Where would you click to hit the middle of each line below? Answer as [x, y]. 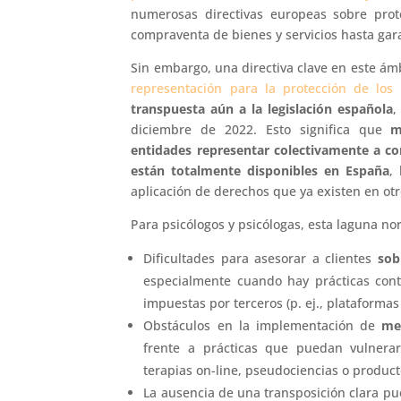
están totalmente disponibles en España [260, 171]
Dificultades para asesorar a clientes [260, 259]
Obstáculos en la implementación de [262, 326]
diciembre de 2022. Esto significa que [261, 130]
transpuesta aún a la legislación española [262, 109]
